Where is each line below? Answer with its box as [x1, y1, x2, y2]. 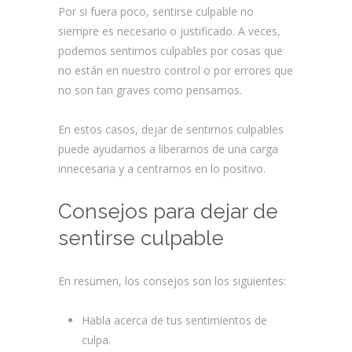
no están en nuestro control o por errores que [58, 63, 293, 78]
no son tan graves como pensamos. [58, 82, 242, 97]
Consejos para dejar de [58, 200, 278, 223]
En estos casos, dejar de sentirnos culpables [58, 122, 284, 137]
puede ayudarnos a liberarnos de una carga [58, 141, 278, 156]
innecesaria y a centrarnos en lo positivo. [58, 161, 266, 176]
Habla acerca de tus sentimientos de [82, 313, 267, 328]
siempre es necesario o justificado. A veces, [58, 24, 280, 38]
